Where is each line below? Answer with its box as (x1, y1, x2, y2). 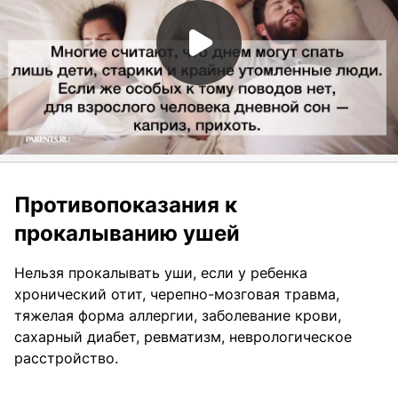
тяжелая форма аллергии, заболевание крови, (14, 306, 341, 324)
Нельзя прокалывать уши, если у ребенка (14, 263, 307, 282)
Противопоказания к (14, 191, 237, 218)
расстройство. (14, 348, 118, 367)
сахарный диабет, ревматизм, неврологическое (14, 327, 352, 346)
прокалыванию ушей (14, 219, 240, 246)
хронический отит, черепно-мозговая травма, (14, 284, 339, 303)
